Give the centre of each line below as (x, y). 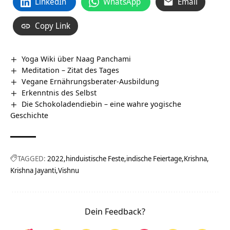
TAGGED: (32, 159)
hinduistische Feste (95, 159)
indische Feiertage (154, 159)
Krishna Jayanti (33, 170)
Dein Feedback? (115, 212)
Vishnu (69, 170)
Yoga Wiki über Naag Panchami (76, 59)
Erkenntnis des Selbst (59, 93)
